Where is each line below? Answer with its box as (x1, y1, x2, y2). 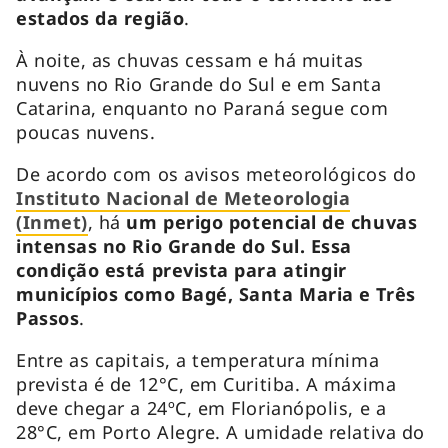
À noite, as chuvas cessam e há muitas (16, 47, 364, 72)
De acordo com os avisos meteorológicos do (16, 161, 417, 186)
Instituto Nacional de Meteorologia (16, 185, 351, 210)
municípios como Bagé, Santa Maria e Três (16, 281, 416, 306)
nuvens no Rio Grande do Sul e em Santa (16, 71, 382, 96)
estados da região (16, 5, 185, 30)
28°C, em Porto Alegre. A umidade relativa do (16, 419, 425, 444)
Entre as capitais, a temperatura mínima (16, 347, 380, 372)
